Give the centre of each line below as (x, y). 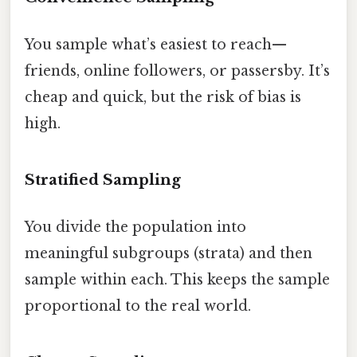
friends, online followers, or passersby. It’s (177, 71)
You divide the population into (135, 228)
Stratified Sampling (103, 179)
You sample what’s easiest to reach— (156, 45)
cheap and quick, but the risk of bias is (163, 98)
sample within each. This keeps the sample (177, 280)
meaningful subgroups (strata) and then (169, 254)
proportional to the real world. (138, 306)
